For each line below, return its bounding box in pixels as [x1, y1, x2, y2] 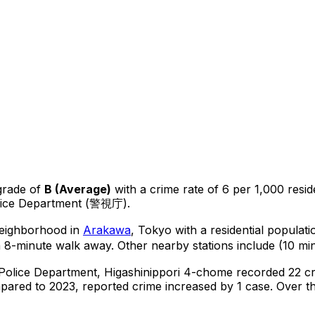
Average [59, 181, 107, 196]
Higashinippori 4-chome [104, 264, 233, 279]
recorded [233, 264, 288, 279]
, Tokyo [131, 222, 172, 237]
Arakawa [83, 222, 131, 237]
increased [165, 278, 217, 293]
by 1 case [217, 278, 270, 293]
